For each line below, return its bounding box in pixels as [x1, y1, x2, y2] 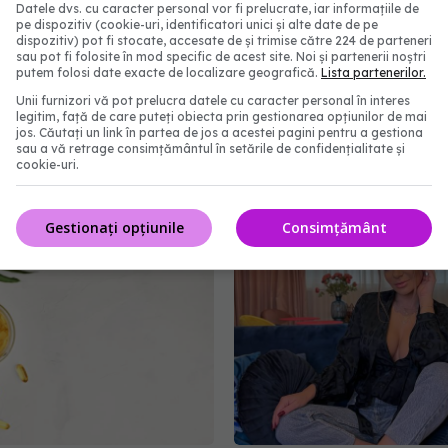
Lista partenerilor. [321, 65, 426, 80]
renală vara [234, 166, 338, 190]
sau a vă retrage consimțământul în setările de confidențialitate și [16, 141, 405, 156]
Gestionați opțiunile [44, 217, 184, 237]
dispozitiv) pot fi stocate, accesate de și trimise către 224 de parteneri [16, 33, 432, 48]
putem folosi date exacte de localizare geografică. [16, 65, 321, 80]
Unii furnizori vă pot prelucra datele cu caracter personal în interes [16, 93, 410, 108]
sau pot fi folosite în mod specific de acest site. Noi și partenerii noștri [16, 49, 426, 64]
